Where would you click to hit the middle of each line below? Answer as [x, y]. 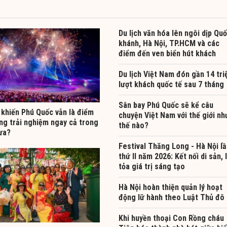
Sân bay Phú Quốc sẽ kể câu [166, 105]
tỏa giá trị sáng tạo [152, 166]
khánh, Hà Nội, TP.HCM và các [169, 43]
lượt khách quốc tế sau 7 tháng [171, 84]
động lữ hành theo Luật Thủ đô [172, 197]
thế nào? [134, 125]
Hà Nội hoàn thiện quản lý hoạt [171, 187]
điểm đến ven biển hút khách [167, 53]
